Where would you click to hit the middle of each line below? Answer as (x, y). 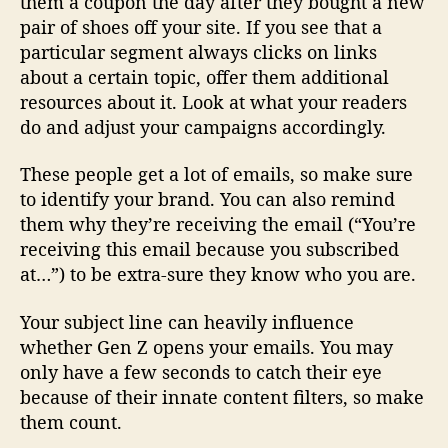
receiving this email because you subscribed (209, 249)
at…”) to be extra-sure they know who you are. (218, 274)
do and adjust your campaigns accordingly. (203, 126)
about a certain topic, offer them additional (204, 76)
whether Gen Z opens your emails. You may (206, 346)
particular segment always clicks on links (198, 51)
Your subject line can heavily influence (187, 321)
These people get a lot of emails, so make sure (216, 174)
